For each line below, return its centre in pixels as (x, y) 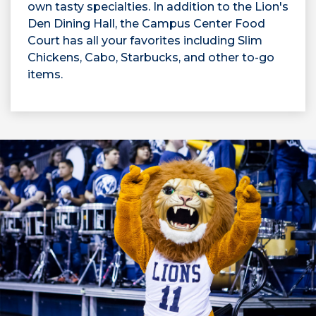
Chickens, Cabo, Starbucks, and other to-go (151, 57)
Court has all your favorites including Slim (145, 40)
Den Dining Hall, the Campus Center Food (146, 23)
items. (45, 74)
